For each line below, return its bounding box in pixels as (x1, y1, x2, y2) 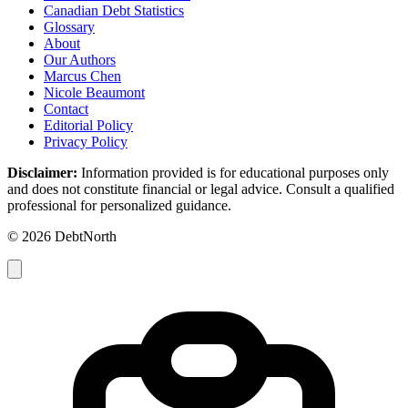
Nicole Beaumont (44, 85, 145, 101)
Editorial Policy (44, 117, 133, 134)
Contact (44, 101, 88, 117)
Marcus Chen (44, 68, 121, 85)
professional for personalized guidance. (7, 198, 231, 214)
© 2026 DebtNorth (7, 229, 117, 245)
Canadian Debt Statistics (44, 3, 184, 19)
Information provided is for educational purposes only (77, 165, 389, 181)
